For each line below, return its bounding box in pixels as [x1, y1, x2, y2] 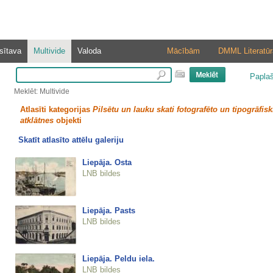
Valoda [77, 46, 101, 55]
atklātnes [19, 116, 54, 125]
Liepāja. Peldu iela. [82, 253, 155, 263]
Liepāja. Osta [82, 157, 132, 167]
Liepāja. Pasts [82, 205, 135, 215]
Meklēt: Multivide [13, 87, 69, 96]
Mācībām [166, 46, 200, 55]
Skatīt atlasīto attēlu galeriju [18, 135, 124, 145]
